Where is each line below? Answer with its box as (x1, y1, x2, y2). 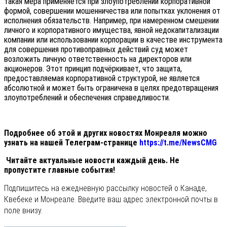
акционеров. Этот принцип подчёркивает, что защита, (4, 64, 182, 74)
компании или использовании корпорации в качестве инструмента (4, 35, 222, 45)
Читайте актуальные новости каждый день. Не (6, 156, 179, 166)
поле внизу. (4, 206, 43, 216)
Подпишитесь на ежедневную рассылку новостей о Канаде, (4, 183, 207, 194)
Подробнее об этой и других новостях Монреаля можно (4, 128, 207, 138)
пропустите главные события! (4, 165, 115, 175)
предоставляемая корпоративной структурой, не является (4, 73, 200, 84)
